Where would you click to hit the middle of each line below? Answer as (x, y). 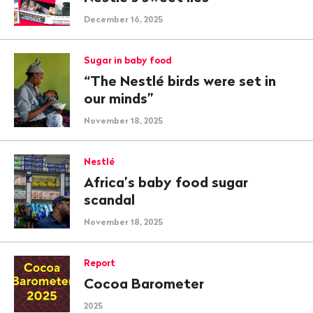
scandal (109, 199)
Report (100, 263)
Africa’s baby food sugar (166, 182)
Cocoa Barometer (144, 283)
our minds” (119, 98)
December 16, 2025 (123, 19)
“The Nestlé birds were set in (180, 81)
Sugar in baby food (128, 60)
